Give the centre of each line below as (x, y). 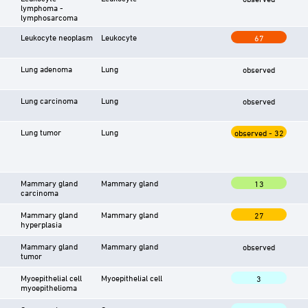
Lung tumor (41, 132)
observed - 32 (259, 132)
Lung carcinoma (49, 100)
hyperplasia (41, 224)
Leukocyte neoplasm (57, 37)
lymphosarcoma (49, 17)
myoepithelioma (49, 287)
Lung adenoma (46, 68)
